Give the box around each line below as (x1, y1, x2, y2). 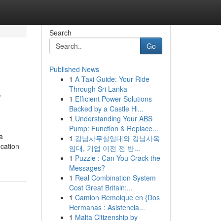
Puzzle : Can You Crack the (74, 153, 160, 163)
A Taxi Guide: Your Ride (74, 74, 149, 84)
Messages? (69, 163, 105, 173)
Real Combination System (74, 173, 156, 183)
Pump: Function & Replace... (69, 123, 158, 133)
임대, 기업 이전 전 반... (69, 143, 140, 153)
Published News (49, 64, 99, 74)
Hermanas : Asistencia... (69, 202, 145, 212)
